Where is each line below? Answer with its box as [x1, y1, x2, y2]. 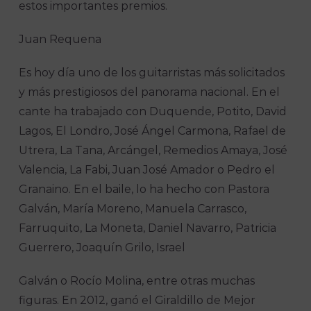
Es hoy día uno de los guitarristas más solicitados [19, 66, 285, 80]
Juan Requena [19, 33, 102, 47]
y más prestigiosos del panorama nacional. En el [19, 85, 280, 99]
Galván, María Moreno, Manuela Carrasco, [19, 202, 247, 216]
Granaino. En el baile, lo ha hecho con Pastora [19, 183, 270, 196]
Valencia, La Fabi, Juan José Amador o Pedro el [19, 163, 276, 177]
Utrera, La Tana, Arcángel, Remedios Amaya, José [19, 144, 288, 158]
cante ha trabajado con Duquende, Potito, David [19, 105, 287, 119]
